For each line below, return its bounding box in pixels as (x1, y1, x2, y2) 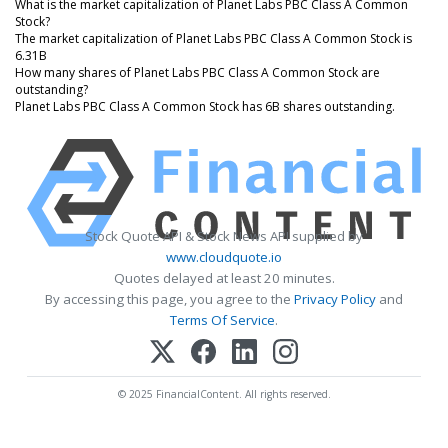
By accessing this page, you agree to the (45, 289, 294, 308)
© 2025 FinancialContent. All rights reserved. (117, 386, 331, 401)
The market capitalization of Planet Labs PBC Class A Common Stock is (15, 29, 412, 47)
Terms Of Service (170, 310, 275, 329)
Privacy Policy (294, 289, 376, 308)
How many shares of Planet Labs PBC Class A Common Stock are (15, 63, 380, 81)
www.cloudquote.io (166, 247, 282, 266)
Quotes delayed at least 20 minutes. (113, 268, 335, 287)
